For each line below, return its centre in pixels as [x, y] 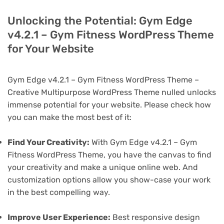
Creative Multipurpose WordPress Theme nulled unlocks [112, 92]
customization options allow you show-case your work [109, 179]
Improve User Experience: [59, 217]
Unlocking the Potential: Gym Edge [100, 20]
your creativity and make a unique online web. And [103, 167]
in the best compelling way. [59, 192]
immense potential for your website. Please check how [109, 104]
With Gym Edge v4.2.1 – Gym [143, 142]
